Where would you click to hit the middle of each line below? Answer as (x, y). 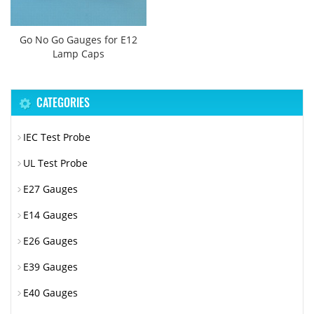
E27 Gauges (50, 189)
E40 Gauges (50, 292)
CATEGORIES (63, 102)
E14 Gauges (50, 214)
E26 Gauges (50, 240)
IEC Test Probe (57, 137)
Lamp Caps (78, 53)
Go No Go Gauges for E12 (78, 39)
